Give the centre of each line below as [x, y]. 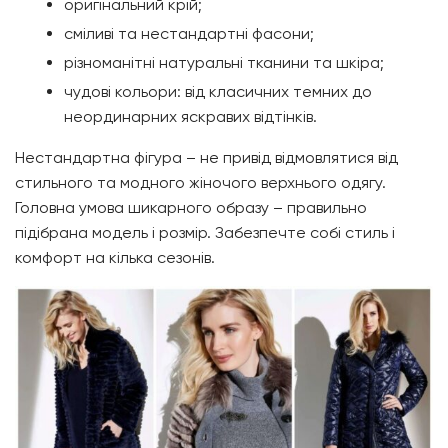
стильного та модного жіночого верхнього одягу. [200, 183]
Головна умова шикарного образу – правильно [191, 208]
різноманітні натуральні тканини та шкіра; [224, 63]
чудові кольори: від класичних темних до [218, 92]
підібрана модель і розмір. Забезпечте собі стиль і [205, 233]
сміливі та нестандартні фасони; [189, 34]
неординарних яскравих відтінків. [190, 117]
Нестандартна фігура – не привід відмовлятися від [206, 158]
